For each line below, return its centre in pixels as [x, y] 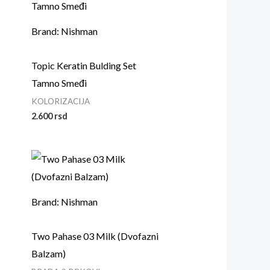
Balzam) [49, 253]
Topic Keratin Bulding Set [84, 65]
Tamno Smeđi [59, 83]
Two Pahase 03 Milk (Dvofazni [95, 236]
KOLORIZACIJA [61, 101]
